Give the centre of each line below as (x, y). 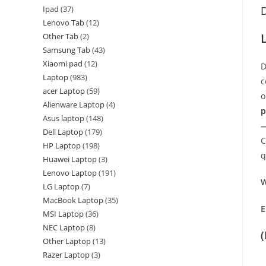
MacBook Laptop (73, 200)
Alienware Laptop (74, 104)
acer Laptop (64, 91)
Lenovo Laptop (70, 173)
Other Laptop (67, 241)
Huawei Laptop (70, 159)
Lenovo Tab (64, 23)
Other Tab (61, 36)
